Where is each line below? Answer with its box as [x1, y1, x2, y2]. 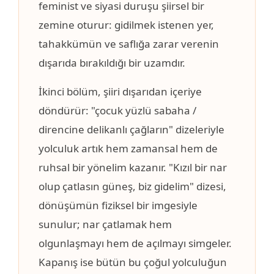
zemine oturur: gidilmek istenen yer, [39, 18, 214, 32]
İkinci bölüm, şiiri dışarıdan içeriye [39, 84, 202, 99]
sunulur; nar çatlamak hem [39, 217, 172, 232]
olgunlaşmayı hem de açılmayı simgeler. [39, 236, 232, 251]
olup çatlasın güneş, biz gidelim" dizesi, [39, 179, 226, 194]
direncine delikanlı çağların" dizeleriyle [39, 122, 224, 137]
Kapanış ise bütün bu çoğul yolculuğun [39, 255, 227, 270]
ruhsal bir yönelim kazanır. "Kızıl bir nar [39, 160, 227, 175]
